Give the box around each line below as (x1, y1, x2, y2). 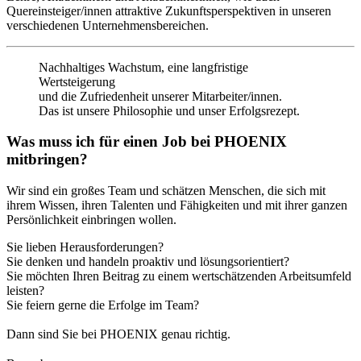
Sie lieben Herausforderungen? (6, 240, 164, 255)
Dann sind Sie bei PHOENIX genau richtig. (6, 327, 230, 342)
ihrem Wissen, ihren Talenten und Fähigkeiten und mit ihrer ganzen (6, 198, 347, 213)
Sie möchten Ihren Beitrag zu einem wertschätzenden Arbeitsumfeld (6, 269, 351, 284)
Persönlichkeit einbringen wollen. (6, 213, 176, 227)
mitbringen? (6, 151, 88, 168)
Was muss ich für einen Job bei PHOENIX (6, 133, 287, 151)
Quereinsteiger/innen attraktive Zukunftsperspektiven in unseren (6, 3, 331, 18)
